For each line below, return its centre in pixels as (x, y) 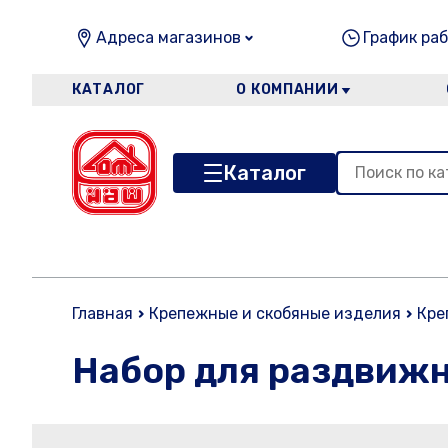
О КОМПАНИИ (287, 89)
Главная (102, 313)
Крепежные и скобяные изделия (275, 313)
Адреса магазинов (168, 37)
